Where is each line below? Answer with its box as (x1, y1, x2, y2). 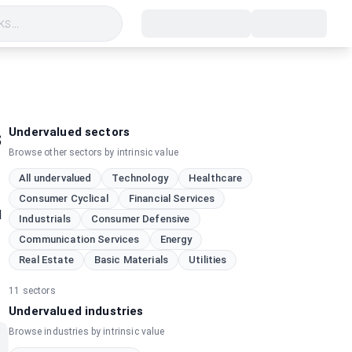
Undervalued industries (9, 304, 144, 318)
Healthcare (188, 172, 243, 184)
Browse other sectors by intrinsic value (9, 147, 179, 158)
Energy (159, 233, 192, 245)
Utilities (189, 254, 227, 266)
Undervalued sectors (9, 125, 130, 139)
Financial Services (128, 192, 215, 204)
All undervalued (19, 172, 92, 184)
